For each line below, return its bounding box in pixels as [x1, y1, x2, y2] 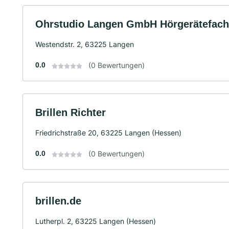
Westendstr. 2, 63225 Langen [35, 40, 134, 49]
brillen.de [35, 195, 81, 207]
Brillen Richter [35, 107, 106, 118]
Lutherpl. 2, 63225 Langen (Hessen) [35, 217, 156, 225]
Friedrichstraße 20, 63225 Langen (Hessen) [35, 128, 181, 137]
